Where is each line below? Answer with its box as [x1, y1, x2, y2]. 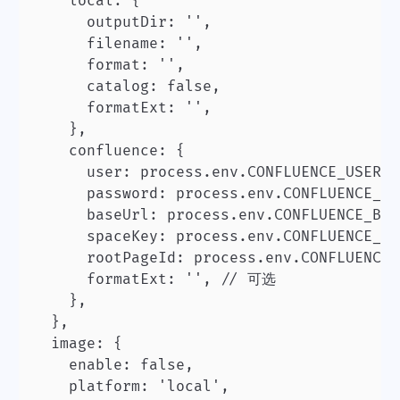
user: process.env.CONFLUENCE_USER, [33, 163, 390, 181]
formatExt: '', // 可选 [33, 271, 276, 288]
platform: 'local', [33, 378, 229, 396]
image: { [33, 335, 122, 353]
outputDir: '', [33, 13, 212, 31]
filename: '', [33, 35, 203, 53]
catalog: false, [33, 78, 221, 96]
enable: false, [33, 356, 194, 374]
